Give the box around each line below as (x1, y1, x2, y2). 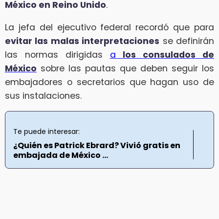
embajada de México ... (13, 150, 108, 161)
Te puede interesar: (13, 127, 80, 137)
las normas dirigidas (5, 48, 110, 61)
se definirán (159, 35, 215, 47)
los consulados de (123, 48, 215, 61)
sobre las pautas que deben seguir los (37, 62, 214, 74)
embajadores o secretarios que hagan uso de (5, 76, 214, 88)
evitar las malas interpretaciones (5, 35, 160, 47)
